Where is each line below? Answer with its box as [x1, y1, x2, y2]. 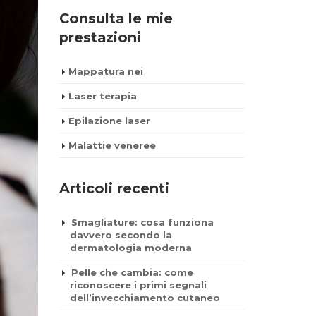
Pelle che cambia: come [71, 267, 193, 278]
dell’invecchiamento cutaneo [69, 292, 220, 303]
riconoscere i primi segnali [69, 279, 207, 291]
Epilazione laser [68, 115, 150, 126]
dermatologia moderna [69, 242, 192, 253]
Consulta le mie [59, 10, 173, 27]
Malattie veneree [68, 140, 156, 151]
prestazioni [59, 29, 141, 46]
